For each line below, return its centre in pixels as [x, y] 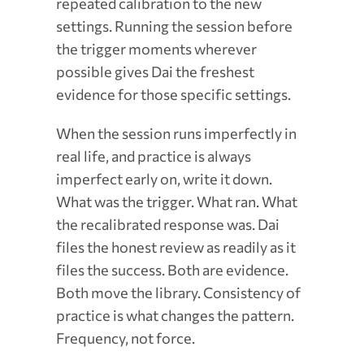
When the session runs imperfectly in [176, 133]
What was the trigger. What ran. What [176, 201]
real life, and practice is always [153, 156]
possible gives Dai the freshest [155, 71]
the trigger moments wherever [156, 48]
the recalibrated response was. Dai [167, 224]
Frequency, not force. [125, 338]
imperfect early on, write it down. [164, 178]
